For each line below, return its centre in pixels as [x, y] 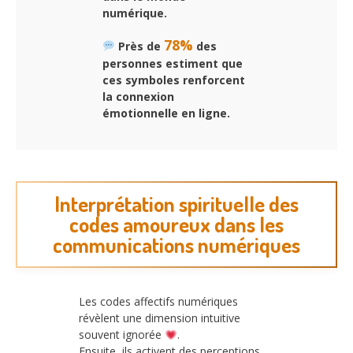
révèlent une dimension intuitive [160, 318]
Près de [139, 46]
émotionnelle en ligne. [166, 113]
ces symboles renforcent [174, 80]
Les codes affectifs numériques [158, 302]
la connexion [138, 96]
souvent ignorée [122, 335]
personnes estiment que [173, 63]
